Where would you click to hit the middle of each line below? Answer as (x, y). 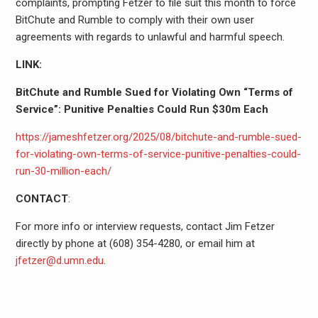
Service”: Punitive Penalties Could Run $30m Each (142, 109)
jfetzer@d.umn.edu (59, 260)
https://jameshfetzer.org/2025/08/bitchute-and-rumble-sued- (158, 137)
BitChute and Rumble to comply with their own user (135, 20)
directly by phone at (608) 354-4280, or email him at (135, 243)
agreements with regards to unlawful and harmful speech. (150, 37)
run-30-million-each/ (63, 171)
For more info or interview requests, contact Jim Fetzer (145, 226)
